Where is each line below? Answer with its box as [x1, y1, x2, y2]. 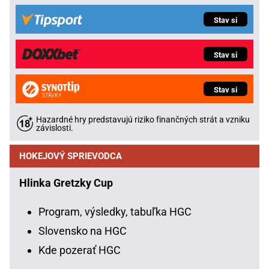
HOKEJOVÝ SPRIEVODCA [19, 150, 122, 162]
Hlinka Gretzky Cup [19, 176, 113, 189]
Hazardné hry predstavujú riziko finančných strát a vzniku [36, 114, 250, 125]
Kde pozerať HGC [38, 243, 121, 256]
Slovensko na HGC [38, 224, 127, 237]
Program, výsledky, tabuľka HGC [38, 205, 192, 218]
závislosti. [36, 122, 73, 133]
